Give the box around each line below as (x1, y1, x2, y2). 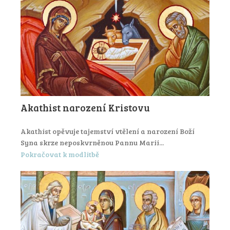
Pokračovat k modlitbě (21, 149, 99, 159)
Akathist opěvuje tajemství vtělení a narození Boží (21, 126, 195, 137)
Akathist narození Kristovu (21, 101, 150, 114)
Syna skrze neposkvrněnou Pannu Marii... (21, 138, 164, 148)
